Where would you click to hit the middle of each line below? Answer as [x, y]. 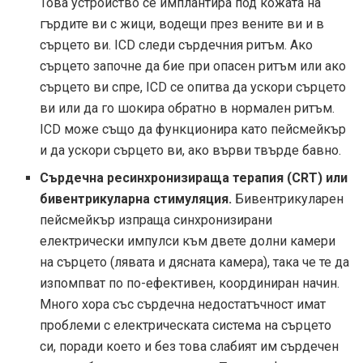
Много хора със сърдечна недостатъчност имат [183, 305]
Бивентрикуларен [288, 199]
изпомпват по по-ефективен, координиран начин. [190, 284]
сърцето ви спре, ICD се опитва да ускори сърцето [193, 88]
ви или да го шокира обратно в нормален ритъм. [188, 109]
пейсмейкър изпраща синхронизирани [156, 220]
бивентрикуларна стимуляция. [136, 199]
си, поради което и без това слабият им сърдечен [190, 347]
